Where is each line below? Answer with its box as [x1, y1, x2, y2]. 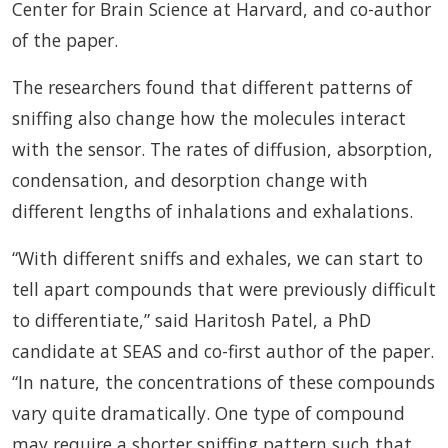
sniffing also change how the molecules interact [12, 105, 406, 130]
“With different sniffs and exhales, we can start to [12, 245, 423, 270]
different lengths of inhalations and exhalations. [12, 198, 413, 223]
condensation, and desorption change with [12, 167, 368, 192]
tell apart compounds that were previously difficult [12, 276, 436, 301]
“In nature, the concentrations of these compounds [12, 369, 435, 394]
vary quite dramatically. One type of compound [12, 400, 405, 425]
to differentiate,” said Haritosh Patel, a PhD [12, 307, 371, 332]
